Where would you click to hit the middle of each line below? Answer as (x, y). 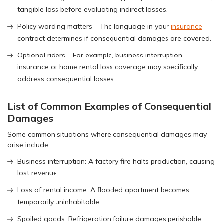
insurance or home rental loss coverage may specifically (108, 67)
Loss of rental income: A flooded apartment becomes (103, 190)
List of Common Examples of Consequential (109, 106)
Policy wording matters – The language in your (94, 26)
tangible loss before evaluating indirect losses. (92, 9)
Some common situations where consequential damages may (107, 134)
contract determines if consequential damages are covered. (114, 38)
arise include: (28, 144)
